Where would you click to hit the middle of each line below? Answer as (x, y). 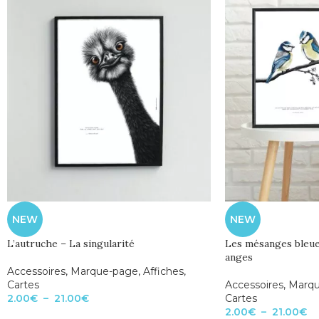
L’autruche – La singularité (71, 244)
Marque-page (104, 272)
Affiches (163, 272)
